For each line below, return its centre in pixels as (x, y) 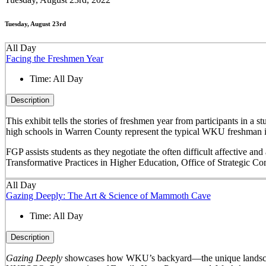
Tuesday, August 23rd (35, 23)
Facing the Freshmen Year (54, 59)
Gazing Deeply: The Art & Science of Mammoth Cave (108, 195)
